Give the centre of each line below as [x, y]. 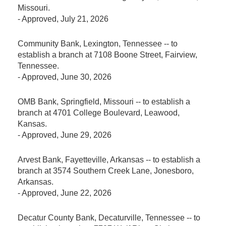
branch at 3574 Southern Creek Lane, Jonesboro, [106, 171]
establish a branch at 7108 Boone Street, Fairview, [107, 54]
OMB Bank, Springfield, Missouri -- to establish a [104, 101]
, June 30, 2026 [84, 77]
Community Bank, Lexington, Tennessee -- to [98, 43]
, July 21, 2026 [82, 19]
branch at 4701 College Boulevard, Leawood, [99, 112]
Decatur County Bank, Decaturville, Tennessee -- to [109, 217]
